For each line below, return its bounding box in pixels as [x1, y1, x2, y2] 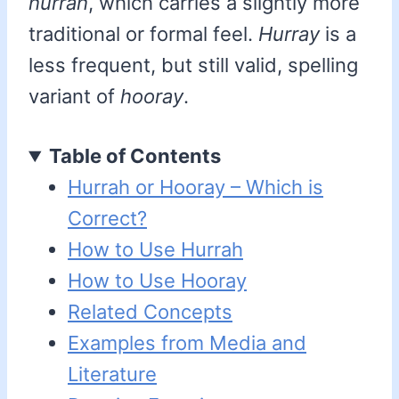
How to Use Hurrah [68, 238, 243, 262]
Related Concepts [68, 300, 232, 324]
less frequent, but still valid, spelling [28, 53, 358, 77]
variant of [28, 85, 120, 109]
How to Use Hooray [68, 269, 247, 293]
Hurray [258, 22, 320, 46]
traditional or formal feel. [28, 22, 258, 46]
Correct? [68, 207, 147, 231]
